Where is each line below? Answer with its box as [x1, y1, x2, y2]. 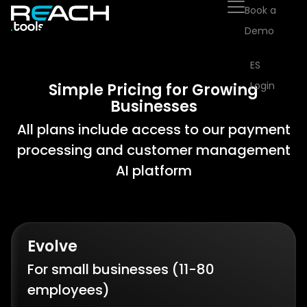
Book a [245, 3, 276, 17]
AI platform [115, 161, 192, 180]
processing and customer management [16, 140, 291, 160]
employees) [27, 280, 110, 299]
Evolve [27, 236, 77, 257]
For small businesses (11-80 [27, 260, 214, 279]
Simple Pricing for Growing [49, 79, 258, 101]
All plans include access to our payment [16, 120, 291, 139]
